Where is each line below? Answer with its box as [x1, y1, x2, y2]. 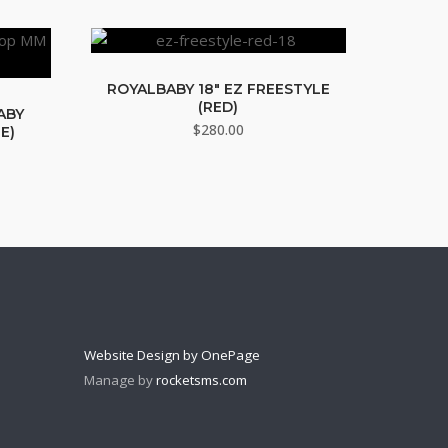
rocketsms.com [156, 371, 248, 389]
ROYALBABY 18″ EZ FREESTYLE [106, 80, 330, 98]
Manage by [84, 371, 157, 389]
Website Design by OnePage [84, 346, 261, 364]
